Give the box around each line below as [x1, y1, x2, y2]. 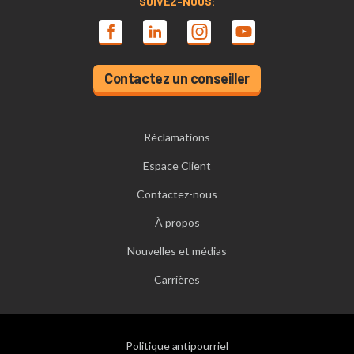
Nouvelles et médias [127, 244, 227, 258]
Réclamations [144, 130, 210, 144]
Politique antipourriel [126, 339, 228, 352]
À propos [154, 216, 200, 229]
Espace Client [143, 159, 211, 172]
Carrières [154, 273, 200, 286]
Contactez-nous [137, 187, 217, 201]
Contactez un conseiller [104, 70, 250, 87]
